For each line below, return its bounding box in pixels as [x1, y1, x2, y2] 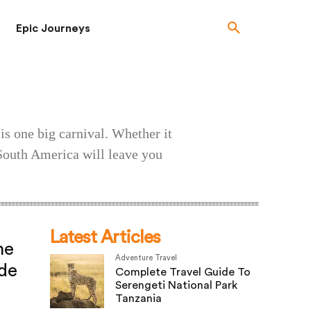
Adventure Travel [115, 254, 177, 262]
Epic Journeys [16, 23, 90, 34]
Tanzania [115, 293, 162, 304]
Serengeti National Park [115, 280, 237, 291]
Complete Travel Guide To [115, 267, 251, 278]
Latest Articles [50, 228, 160, 246]
